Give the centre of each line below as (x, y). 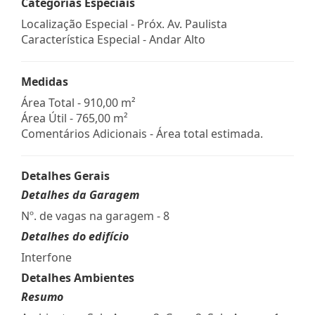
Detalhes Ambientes (78, 277)
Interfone (46, 257)
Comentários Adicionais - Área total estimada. (142, 133)
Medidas (45, 81)
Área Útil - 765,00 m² (75, 118)
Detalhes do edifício (75, 236)
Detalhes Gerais (65, 175)
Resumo (42, 296)
